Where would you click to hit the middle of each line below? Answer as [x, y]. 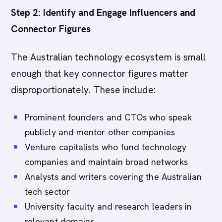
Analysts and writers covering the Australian [113, 177]
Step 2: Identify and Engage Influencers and [103, 13]
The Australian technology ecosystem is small [109, 57]
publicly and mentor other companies [100, 132]
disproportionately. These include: [83, 90]
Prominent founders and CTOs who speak [108, 117]
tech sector [47, 192]
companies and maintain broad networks [106, 162]
